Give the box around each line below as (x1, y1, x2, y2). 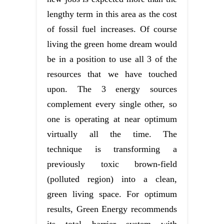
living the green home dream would (47, 38, 177, 49)
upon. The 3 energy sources (47, 83, 177, 94)
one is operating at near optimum (47, 113, 177, 124)
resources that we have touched (47, 68, 177, 79)
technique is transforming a (47, 143, 177, 154)
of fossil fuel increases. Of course (47, 23, 177, 34)
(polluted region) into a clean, (47, 173, 177, 184)
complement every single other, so (47, 98, 177, 109)
